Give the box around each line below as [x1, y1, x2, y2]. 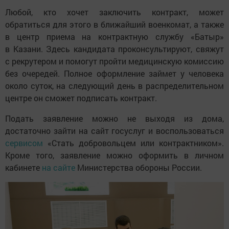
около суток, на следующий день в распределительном [5, 80, 224, 91]
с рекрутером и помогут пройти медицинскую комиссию [5, 56, 224, 67]
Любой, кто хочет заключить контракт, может [5, 7, 224, 18]
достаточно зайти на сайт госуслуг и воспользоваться [5, 125, 224, 136]
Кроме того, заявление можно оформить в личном [5, 150, 224, 161]
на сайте [42, 162, 75, 173]
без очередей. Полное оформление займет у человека [5, 68, 224, 79]
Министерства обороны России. [75, 162, 202, 173]
